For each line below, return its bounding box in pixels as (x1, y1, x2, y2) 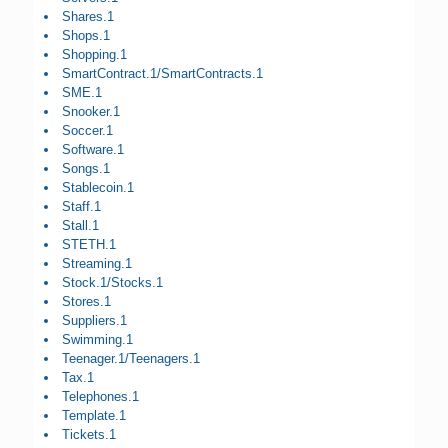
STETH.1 (62, 237, 117, 253)
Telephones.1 (62, 389, 140, 405)
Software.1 (62, 142, 125, 158)
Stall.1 (62, 218, 100, 234)
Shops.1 (62, 28, 111, 44)
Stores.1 (62, 294, 112, 310)
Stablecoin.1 (62, 180, 135, 196)
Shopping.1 (62, 47, 128, 63)
